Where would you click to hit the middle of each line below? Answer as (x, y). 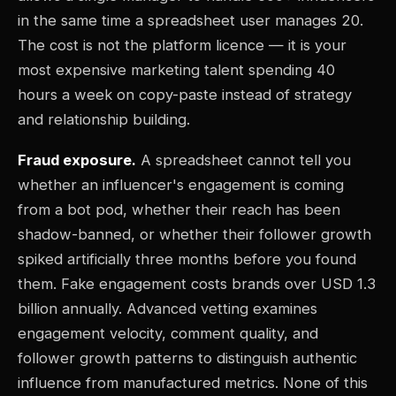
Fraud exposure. (77, 160)
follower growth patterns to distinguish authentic (187, 358)
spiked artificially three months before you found (187, 259)
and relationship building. (104, 120)
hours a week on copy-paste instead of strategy (185, 95)
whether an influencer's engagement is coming (181, 185)
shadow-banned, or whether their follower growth (194, 235)
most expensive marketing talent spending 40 (176, 70)
